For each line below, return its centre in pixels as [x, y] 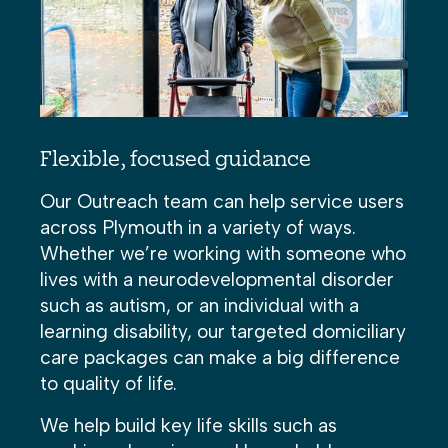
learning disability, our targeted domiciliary [223, 332]
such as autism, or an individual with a [199, 306]
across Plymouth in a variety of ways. [198, 228]
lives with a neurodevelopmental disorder [217, 280]
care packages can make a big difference [220, 358]
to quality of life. [108, 384]
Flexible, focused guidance [175, 161]
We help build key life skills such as [188, 426]
